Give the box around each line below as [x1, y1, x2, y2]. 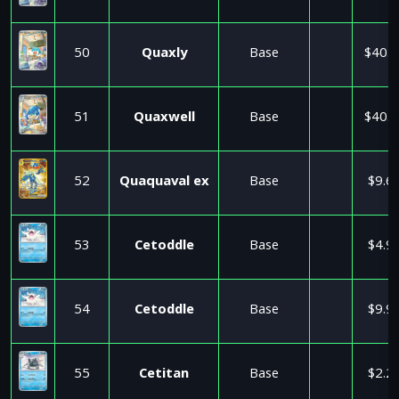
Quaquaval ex [118, 171, 209, 194]
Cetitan [139, 363, 189, 387]
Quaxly [141, 43, 187, 66]
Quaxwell [133, 107, 195, 130]
